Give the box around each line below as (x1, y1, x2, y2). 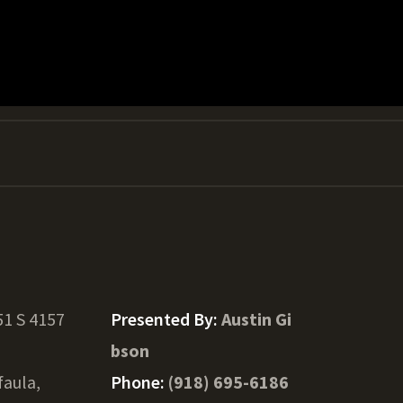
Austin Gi (220, 308, 291, 330)
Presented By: (110, 308, 221, 330)
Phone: (110, 371, 168, 393)
